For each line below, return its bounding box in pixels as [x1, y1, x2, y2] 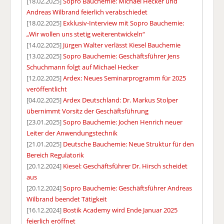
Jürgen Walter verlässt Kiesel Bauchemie [63, 40, 181, 49]
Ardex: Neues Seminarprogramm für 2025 [63, 73, 186, 82]
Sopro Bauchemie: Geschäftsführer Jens [63, 51, 180, 60]
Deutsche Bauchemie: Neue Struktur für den [63, 139, 194, 148]
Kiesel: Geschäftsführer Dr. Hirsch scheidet [63, 161, 188, 170]
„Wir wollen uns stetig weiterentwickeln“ [26, 29, 145, 38]
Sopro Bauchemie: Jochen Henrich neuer [63, 117, 183, 126]
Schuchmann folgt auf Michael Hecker [26, 62, 139, 71]
